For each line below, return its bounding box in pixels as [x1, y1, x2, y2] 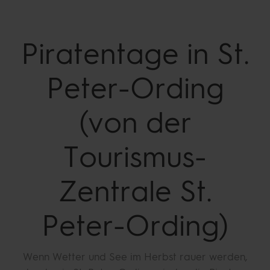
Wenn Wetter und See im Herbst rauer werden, [22, 251, 248, 263]
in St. [178, 36, 250, 71]
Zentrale [58, 174, 172, 209]
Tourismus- [63, 139, 207, 174]
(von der [78, 105, 192, 140]
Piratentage [20, 36, 179, 71]
